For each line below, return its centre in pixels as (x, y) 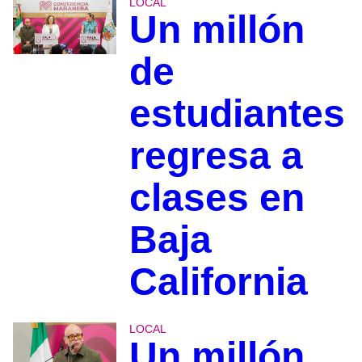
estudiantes (237, 113)
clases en (217, 197)
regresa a (216, 155)
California (218, 281)
